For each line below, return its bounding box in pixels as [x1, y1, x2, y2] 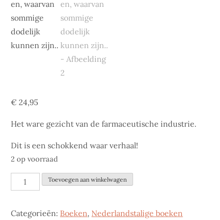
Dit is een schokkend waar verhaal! [11, 140, 138, 150]
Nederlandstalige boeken [91, 208, 183, 219]
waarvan [10, 188, 41, 198]
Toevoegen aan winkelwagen [48, 176, 127, 184]
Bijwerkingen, [10, 174, 62, 185]
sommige [10, 202, 44, 212]
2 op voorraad [11, 154, 58, 164]
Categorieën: [11, 208, 60, 219]
